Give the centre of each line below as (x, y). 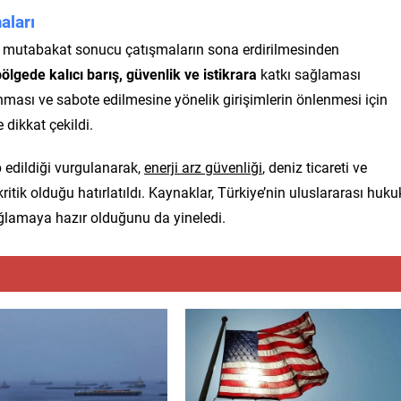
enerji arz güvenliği (203, 166)
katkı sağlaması (309, 73)
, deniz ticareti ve (315, 166)
